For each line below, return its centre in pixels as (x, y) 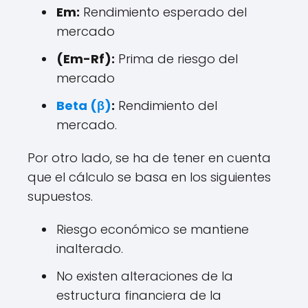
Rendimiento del (166, 106)
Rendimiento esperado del (163, 12)
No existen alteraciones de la (145, 276)
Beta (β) (84, 106)
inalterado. (90, 249)
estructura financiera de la (139, 295)
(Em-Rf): (86, 59)
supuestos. (60, 196)
